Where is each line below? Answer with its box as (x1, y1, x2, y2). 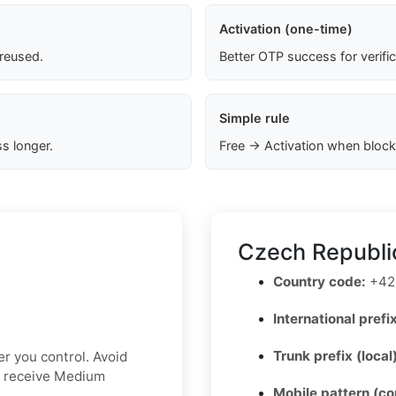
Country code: (273, 273, 366, 291)
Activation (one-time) (218, 21, 353, 37)
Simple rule (218, 110, 290, 126)
